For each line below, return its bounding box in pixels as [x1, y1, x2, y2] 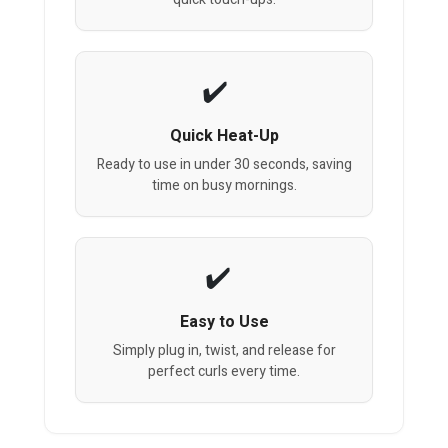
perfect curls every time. [148, 361, 300, 383]
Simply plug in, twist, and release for [112, 340, 336, 362]
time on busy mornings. [151, 175, 297, 197]
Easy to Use [179, 310, 269, 335]
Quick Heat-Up [169, 124, 279, 149]
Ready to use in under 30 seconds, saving [96, 154, 352, 176]
